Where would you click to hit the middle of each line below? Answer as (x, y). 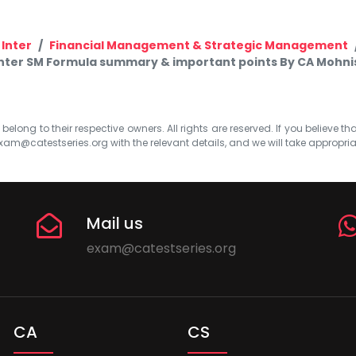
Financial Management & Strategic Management (199, 45)
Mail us (115, 223)
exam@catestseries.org (162, 248)
